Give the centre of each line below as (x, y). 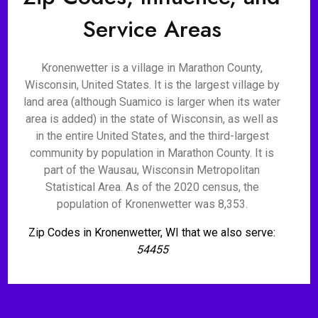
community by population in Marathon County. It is (152, 153)
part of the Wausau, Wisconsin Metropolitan (152, 170)
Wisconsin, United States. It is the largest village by (152, 85)
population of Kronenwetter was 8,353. (152, 204)
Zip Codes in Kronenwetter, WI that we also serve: (152, 232)
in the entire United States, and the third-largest (152, 136)
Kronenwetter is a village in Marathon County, (152, 68)
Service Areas (152, 29)
